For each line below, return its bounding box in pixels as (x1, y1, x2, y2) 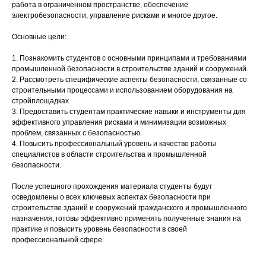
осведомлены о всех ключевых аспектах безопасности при (12, 193, 211, 201)
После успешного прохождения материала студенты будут (12, 182, 213, 191)
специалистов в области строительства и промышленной (12, 150, 207, 159)
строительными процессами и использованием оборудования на (12, 86, 233, 94)
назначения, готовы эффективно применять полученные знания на (12, 214, 241, 223)
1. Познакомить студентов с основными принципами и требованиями (12, 54, 246, 62)
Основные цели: (12, 33, 66, 41)
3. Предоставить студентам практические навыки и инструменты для (12, 107, 246, 116)
